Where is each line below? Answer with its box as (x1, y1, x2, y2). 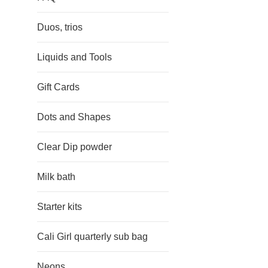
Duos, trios (37, 22, 83, 32)
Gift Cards (37, 82, 80, 92)
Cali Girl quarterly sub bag (37, 232, 148, 242)
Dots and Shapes (37, 112, 111, 122)
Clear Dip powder (37, 142, 112, 152)
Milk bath (37, 172, 75, 182)
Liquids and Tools (37, 52, 112, 62)
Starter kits (37, 202, 82, 212)
